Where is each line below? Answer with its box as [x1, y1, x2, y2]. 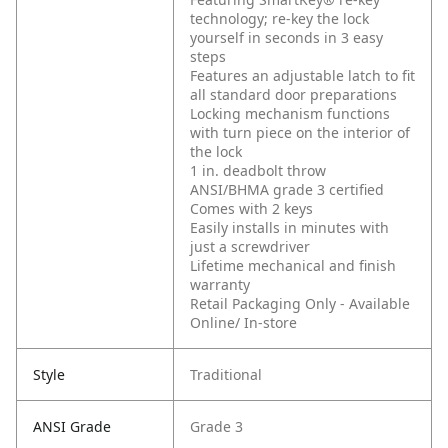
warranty [190, 275, 250, 295]
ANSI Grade [33, 417, 111, 437]
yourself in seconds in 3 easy [190, 28, 383, 48]
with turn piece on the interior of [190, 123, 410, 143]
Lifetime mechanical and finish [190, 256, 396, 276]
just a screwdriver [190, 237, 310, 257]
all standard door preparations [190, 85, 397, 105]
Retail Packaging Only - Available [190, 294, 410, 314]
